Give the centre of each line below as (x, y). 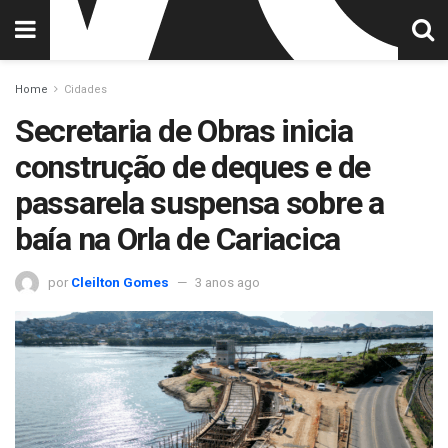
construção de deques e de (192, 167)
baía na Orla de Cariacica (177, 239)
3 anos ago (227, 282)
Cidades (85, 89)
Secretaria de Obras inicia (184, 131)
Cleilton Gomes (120, 282)
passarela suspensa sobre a (199, 203)
